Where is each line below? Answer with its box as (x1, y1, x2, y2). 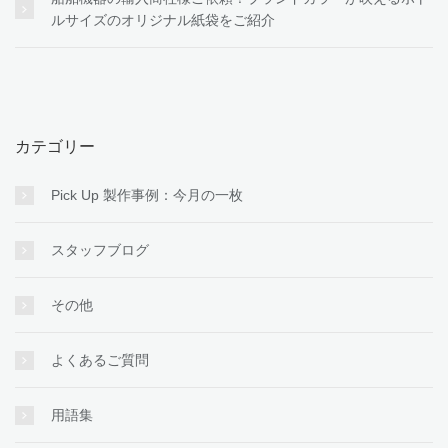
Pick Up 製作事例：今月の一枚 (51, 186, 243, 203)
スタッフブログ (51, 241, 149, 258)
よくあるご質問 (51, 351, 149, 368)
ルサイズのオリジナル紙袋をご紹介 (51, 11, 275, 28)
